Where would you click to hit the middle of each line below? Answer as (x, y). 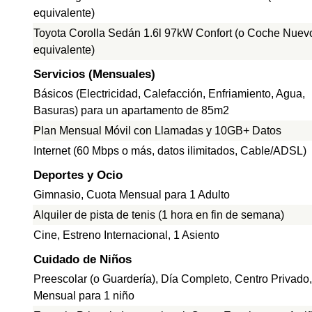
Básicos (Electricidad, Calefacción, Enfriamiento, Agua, (169, 94)
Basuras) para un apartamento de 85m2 (131, 110)
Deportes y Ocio (78, 175)
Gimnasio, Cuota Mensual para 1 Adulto (132, 195)
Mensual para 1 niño (84, 296)
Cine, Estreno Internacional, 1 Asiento (126, 235)
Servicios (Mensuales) (94, 74)
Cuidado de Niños (83, 259)
